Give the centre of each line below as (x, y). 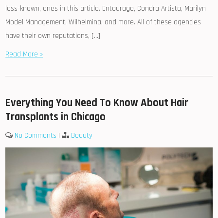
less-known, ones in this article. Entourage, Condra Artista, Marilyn (106, 8)
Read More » (24, 54)
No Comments (36, 135)
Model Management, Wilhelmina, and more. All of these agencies (103, 22)
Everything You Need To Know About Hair (97, 103)
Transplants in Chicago (56, 117)
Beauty (82, 135)
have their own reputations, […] (53, 36)
